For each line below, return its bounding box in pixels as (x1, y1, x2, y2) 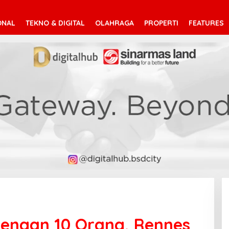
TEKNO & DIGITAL (26, 18, 85, 28)
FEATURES (189, 18, 224, 28)
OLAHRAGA (95, 18, 134, 28)
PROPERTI (144, 18, 178, 28)
